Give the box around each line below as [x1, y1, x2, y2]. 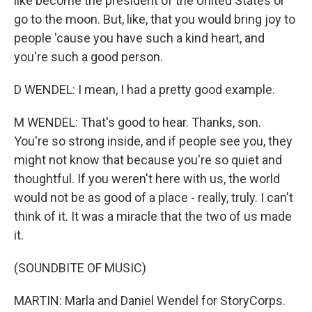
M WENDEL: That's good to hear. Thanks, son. [14, 115, 261, 130]
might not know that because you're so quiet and [14, 153, 282, 167]
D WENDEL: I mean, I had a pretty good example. [14, 82, 275, 97]
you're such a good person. [14, 49, 163, 64]
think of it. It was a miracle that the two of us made [14, 209, 292, 224]
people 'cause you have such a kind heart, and [14, 31, 265, 45]
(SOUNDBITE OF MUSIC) [14, 260, 146, 275]
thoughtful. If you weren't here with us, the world [14, 171, 280, 186]
